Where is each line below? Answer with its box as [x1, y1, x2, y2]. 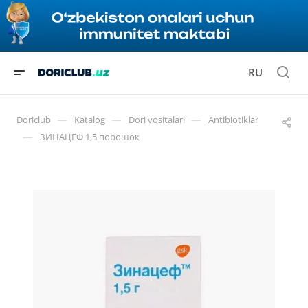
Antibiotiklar [208, 113, 258, 126]
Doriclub [16, 113, 51, 126]
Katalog [74, 113, 105, 126]
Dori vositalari [129, 113, 185, 126]
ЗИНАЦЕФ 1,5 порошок [40, 130, 140, 143]
